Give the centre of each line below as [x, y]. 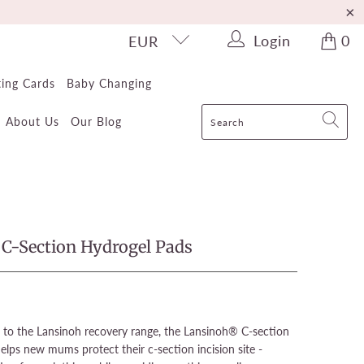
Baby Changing [109, 83]
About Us [32, 121]
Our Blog [96, 121]
